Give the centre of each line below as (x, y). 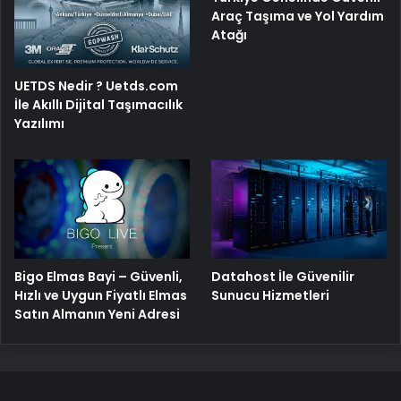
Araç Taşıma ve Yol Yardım (298, 17)
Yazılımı (39, 124)
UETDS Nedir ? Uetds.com (96, 86)
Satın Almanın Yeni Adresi (97, 314)
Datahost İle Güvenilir (283, 276)
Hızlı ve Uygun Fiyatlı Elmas (101, 295)
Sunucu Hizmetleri (271, 295)
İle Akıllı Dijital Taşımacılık (98, 105)
